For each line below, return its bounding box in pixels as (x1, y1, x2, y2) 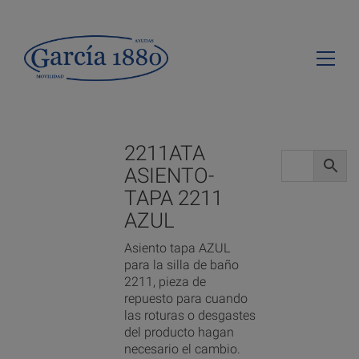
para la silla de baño (124, 256, 239, 272)
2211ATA (124, 141, 205, 165)
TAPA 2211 (124, 186, 223, 210)
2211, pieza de (124, 273, 206, 289)
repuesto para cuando (124, 290, 248, 306)
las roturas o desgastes (124, 307, 256, 323)
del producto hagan (124, 324, 234, 340)
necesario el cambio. (124, 341, 240, 357)
